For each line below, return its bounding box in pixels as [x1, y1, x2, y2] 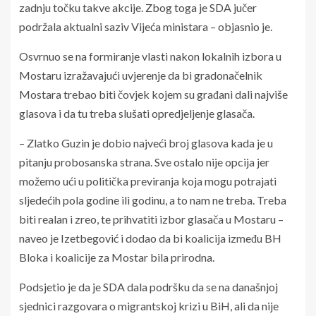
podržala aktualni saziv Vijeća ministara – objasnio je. [19, 20, 272, 34]
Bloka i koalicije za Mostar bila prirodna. [19, 250, 214, 265]
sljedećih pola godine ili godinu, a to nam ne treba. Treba [19, 193, 286, 207]
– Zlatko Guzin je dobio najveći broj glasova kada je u [19, 136, 273, 150]
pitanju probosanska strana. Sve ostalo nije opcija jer [19, 155, 269, 169]
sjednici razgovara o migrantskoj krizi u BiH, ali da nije [19, 299, 279, 313]
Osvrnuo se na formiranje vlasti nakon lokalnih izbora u [19, 49, 281, 63]
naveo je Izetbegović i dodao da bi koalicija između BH [19, 231, 281, 245]
